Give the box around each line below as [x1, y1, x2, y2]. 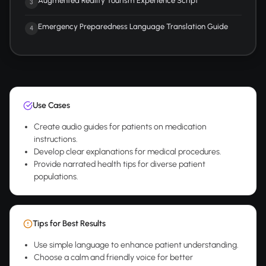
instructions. [34, 134, 78, 144]
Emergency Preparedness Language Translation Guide [37, 21, 228, 31]
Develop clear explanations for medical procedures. [34, 147, 221, 157]
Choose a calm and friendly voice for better [34, 252, 193, 262]
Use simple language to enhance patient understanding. [34, 240, 239, 250]
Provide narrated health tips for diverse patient [34, 159, 205, 169]
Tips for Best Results [33, 218, 106, 229]
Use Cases [33, 100, 70, 110]
